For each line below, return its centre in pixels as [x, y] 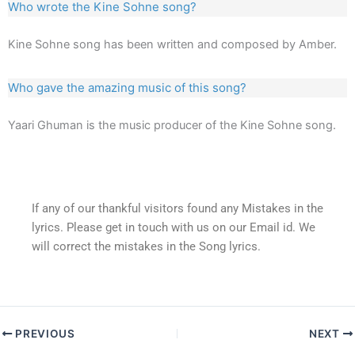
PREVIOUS [44, 333]
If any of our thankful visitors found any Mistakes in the [177, 208]
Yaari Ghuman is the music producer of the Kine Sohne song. [172, 125]
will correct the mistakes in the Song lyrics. [146, 246]
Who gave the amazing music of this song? [127, 87]
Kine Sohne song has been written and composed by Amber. [172, 44]
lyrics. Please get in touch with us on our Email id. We [174, 227]
